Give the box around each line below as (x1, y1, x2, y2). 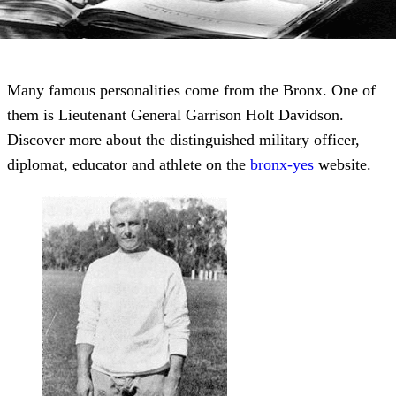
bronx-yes (250, 156, 314, 174)
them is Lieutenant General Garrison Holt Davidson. (7, 106, 344, 125)
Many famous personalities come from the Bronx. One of (7, 81, 376, 100)
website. (314, 156, 371, 174)
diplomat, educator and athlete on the (7, 156, 250, 174)
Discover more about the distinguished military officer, (7, 131, 360, 149)
